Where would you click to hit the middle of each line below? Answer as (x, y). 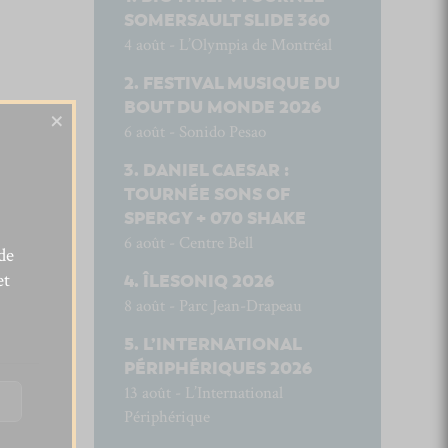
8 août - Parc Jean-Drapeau (212, 306)
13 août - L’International (203, 393)
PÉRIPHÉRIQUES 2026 (217, 368)
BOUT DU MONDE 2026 (222, 107)
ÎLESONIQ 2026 (208, 281)
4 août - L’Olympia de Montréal (227, 45)
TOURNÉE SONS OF (206, 194)
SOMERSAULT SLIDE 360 (226, 20)
